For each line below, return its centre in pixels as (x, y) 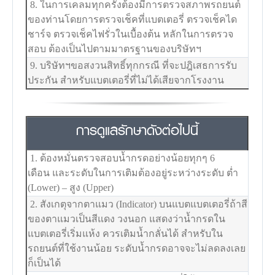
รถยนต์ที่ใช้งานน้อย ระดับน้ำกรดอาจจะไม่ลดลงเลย (137, 248)
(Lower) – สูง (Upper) (71, 187)
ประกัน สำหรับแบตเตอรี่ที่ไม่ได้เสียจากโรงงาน (126, 80)
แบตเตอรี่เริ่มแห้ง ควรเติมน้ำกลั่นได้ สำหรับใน (126, 233)
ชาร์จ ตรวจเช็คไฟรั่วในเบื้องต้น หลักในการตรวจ (131, 34)
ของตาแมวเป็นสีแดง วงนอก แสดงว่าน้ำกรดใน (127, 219)
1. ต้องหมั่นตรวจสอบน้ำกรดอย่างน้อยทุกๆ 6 (122, 158)
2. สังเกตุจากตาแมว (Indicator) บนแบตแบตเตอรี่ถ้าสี (138, 204)
